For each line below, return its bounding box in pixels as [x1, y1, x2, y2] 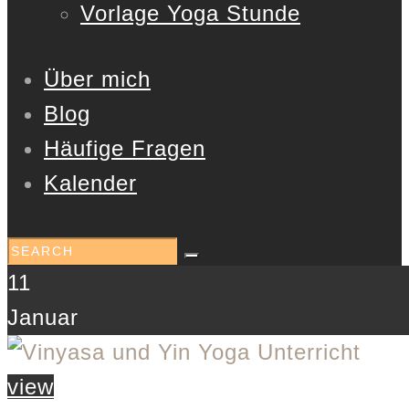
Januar [7, 305, 79, 330]
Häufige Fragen [44, 135, 205, 161]
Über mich [44, 66, 151, 91]
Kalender [44, 170, 137, 195]
